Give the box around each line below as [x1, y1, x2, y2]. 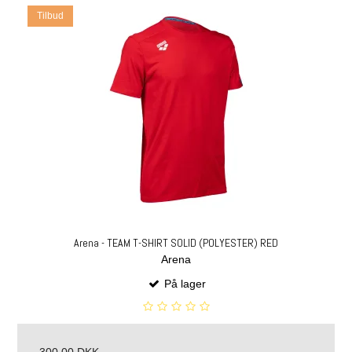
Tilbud [37, 10, 64, 22]
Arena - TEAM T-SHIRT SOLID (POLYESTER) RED [74, 236, 278, 251]
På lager [160, 277, 206, 290]
